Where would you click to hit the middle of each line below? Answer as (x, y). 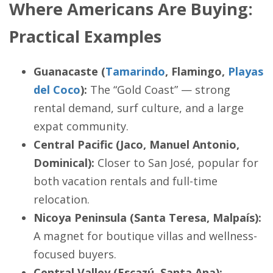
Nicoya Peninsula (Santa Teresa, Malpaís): (147, 218)
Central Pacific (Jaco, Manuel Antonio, (136, 145)
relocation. (62, 200)
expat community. (81, 126)
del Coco (57, 90)
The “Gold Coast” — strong (159, 90)
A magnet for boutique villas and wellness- (145, 236)
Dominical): (64, 163)
